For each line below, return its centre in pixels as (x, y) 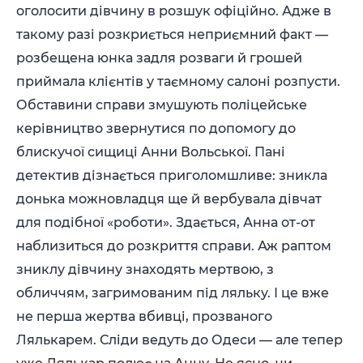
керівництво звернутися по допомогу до (156, 128)
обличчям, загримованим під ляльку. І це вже (173, 293)
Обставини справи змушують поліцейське (162, 105)
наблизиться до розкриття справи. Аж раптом (174, 246)
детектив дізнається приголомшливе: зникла (172, 175)
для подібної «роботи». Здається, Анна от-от (166, 222)
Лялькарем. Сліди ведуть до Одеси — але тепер (179, 340)
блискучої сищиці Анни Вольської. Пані (151, 152)
